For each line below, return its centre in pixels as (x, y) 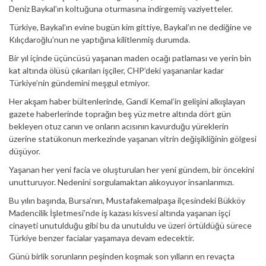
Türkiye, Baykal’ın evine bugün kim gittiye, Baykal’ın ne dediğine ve (130, 27)
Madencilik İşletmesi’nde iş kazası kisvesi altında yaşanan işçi (120, 213)
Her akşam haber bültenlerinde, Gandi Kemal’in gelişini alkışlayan (127, 101)
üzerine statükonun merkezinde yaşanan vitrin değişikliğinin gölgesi (133, 138)
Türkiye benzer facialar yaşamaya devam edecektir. (102, 237)
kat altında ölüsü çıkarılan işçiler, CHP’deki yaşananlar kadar (116, 70)
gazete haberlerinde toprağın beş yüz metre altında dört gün (120, 113)
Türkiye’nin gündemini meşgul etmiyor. (79, 83)
